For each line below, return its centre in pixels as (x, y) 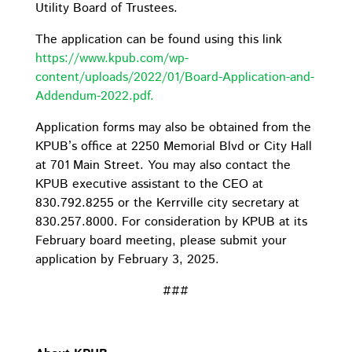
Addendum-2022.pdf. (96, 96)
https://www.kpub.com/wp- (112, 59)
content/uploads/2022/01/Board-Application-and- (174, 77)
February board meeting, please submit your (161, 241)
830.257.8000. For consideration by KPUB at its (171, 222)
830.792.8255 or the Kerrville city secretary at (167, 203)
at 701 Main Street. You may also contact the (163, 165)
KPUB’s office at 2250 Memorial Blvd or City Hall (173, 147)
